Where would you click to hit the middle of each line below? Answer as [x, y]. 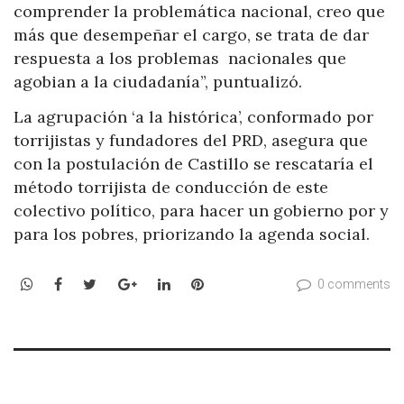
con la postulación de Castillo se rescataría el [193, 164]
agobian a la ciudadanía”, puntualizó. [158, 81]
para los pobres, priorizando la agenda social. [192, 234]
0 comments [354, 284]
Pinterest [235, 283]
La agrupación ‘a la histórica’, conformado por [193, 117]
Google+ [165, 283]
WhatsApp [68, 283]
